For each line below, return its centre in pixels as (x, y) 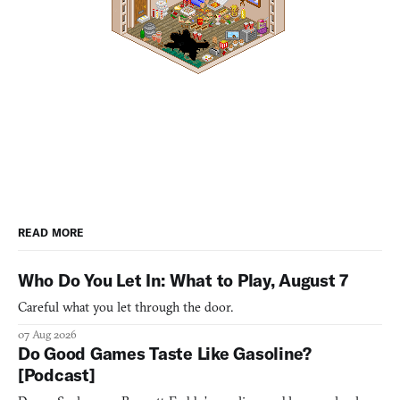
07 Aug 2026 (47, 334)
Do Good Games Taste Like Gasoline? (165, 353)
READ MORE (51, 232)
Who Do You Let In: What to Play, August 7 (183, 280)
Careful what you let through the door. (125, 307)
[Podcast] (57, 375)
